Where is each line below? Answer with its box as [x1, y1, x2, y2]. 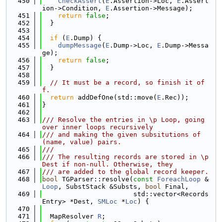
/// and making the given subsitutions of [42, 131, 201, 138]
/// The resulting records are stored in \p [42, 153, 209, 161]
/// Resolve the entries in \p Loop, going [42, 116, 205, 123]
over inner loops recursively [42, 123, 153, 131]
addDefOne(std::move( [74, 94, 157, 101]
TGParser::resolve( [58, 175, 133, 183]
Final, [161, 183, 189, 190]
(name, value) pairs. [42, 138, 121, 146]
